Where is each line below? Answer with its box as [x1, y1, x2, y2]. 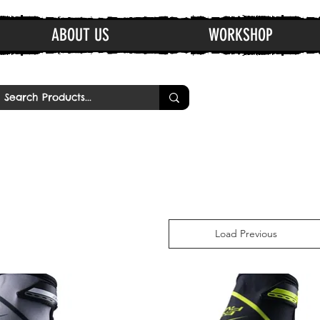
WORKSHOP [208, 25, 273, 45]
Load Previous [214, 227, 277, 241]
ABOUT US [51, 25, 109, 45]
